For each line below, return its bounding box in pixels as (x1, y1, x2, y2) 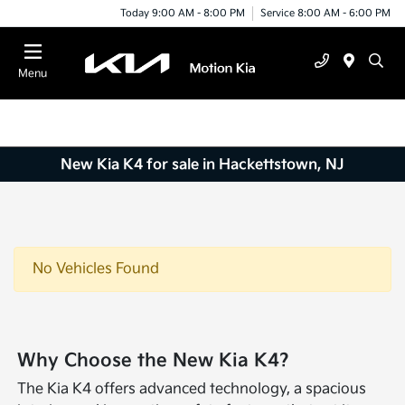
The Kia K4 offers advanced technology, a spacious (17, 381, 367, 399)
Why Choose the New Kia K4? (17, 350, 290, 372)
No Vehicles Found (33, 260, 159, 278)
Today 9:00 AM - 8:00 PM (120, 6, 245, 19)
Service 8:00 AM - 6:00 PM (260, 6, 391, 19)
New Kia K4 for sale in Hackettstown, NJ (61, 155, 344, 174)
